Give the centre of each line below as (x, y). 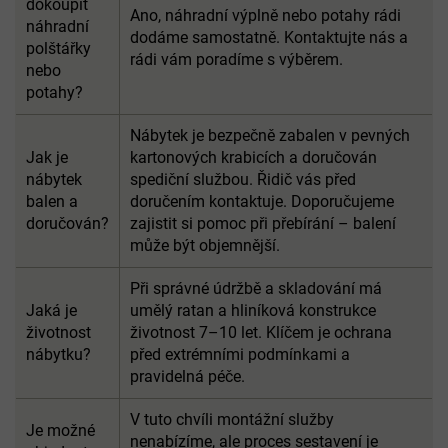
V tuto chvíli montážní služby (232, 419)
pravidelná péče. (187, 376)
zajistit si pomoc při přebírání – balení (263, 223)
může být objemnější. (205, 245)
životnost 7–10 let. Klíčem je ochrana (261, 332)
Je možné (60, 430)
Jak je (47, 157)
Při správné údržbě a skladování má (256, 288)
